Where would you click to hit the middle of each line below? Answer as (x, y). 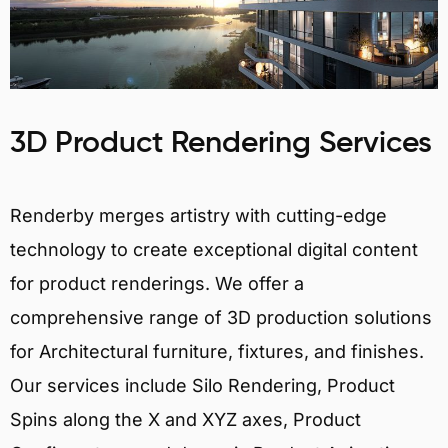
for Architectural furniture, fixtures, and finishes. (217, 351)
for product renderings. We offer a (157, 283)
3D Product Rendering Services (221, 143)
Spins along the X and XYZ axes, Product (185, 419)
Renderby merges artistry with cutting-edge (198, 215)
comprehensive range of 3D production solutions (221, 317)
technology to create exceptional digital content (214, 249)
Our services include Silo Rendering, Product (202, 385)
